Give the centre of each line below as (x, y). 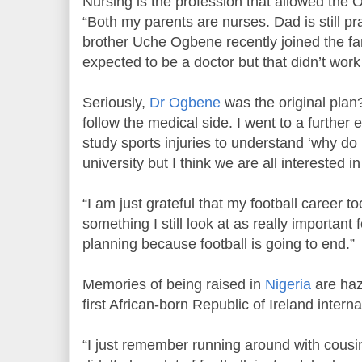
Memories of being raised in (174, 284)
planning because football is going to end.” (219, 244)
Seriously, (116, 102)
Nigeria (288, 284)
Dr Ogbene (185, 102)
